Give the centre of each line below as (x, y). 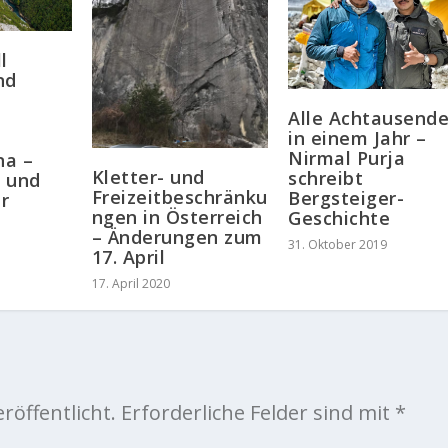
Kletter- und (148, 176)
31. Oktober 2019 (338, 245)
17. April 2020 (130, 283)
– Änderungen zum (177, 236)
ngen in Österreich (177, 216)
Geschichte (339, 218)
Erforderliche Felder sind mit (257, 412)
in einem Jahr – (357, 138)
